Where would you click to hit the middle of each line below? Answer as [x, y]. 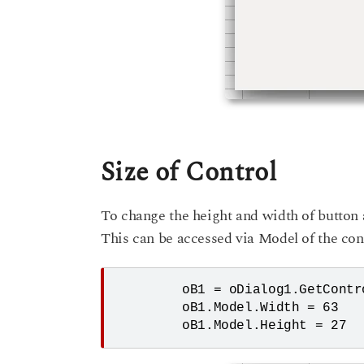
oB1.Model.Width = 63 [149, 308]
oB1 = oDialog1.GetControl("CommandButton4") [149, 290]
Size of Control [189, 172]
